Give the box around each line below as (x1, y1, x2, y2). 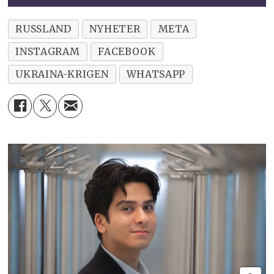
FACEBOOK (98, 45, 156, 57)
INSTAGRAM (15, 45, 81, 57)
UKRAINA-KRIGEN (15, 67, 109, 80)
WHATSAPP (126, 67, 185, 80)
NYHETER (89, 22, 141, 35)
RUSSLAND (15, 22, 72, 35)
